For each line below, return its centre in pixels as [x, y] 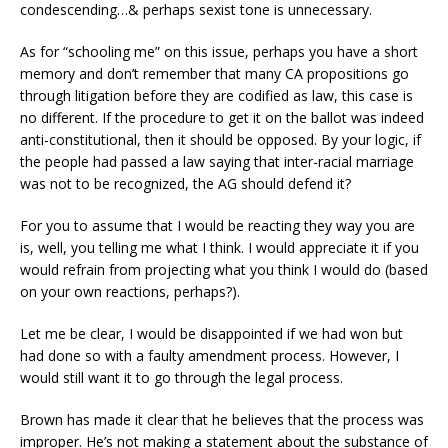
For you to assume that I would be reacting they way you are [217, 225]
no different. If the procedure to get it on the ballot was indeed [222, 117]
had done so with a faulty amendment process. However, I [209, 355]
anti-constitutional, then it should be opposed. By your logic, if [220, 139]
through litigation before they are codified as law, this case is [216, 95]
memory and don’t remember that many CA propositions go [214, 73]
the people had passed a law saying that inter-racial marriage [217, 161]
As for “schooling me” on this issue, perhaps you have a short [219, 51]
